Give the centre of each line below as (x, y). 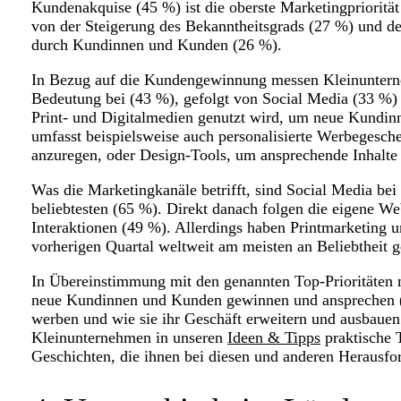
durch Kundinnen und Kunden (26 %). (161, 45)
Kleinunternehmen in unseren (129, 338)
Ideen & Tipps (274, 338)
